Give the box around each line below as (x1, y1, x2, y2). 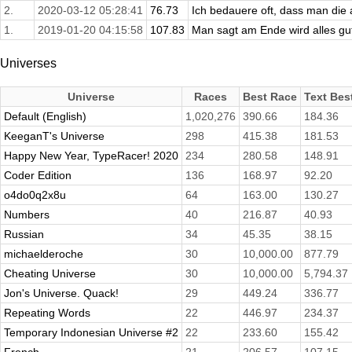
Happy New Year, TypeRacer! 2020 (4, 149, 178, 163)
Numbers (4, 208, 49, 222)
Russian (4, 228, 44, 241)
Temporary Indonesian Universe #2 (4, 326, 178, 339)
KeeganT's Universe (4, 130, 104, 143)
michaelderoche (4, 247, 83, 261)
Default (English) (4, 110, 86, 123)
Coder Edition (4, 169, 71, 182)
